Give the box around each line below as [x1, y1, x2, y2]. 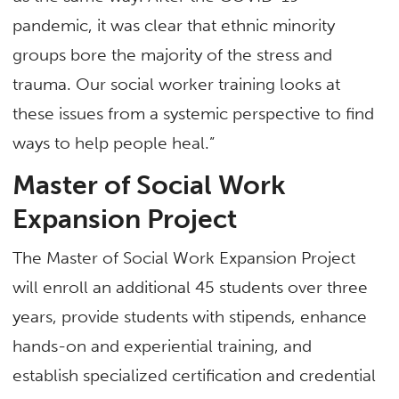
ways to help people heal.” [12, 133, 220, 154]
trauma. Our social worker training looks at [12, 74, 341, 95]
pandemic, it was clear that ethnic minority [12, 15, 336, 37]
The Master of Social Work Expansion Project [12, 248, 356, 269]
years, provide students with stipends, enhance [12, 306, 368, 328]
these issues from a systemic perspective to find [12, 103, 375, 125]
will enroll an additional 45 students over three [12, 277, 369, 298]
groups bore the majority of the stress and [12, 45, 333, 66]
